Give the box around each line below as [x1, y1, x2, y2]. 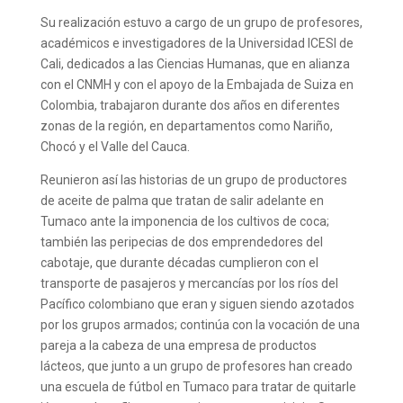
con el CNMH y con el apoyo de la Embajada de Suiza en [40, 77, 354, 93]
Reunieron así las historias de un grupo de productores [40, 173, 347, 188]
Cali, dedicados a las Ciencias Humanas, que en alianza [40, 57, 350, 72]
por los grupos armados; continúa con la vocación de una [40, 318, 360, 333]
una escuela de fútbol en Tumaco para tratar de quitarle [40, 380, 356, 395]
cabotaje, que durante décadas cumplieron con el [40, 255, 318, 271]
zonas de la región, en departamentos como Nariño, [40, 119, 333, 134]
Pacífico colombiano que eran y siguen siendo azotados [40, 297, 354, 312]
